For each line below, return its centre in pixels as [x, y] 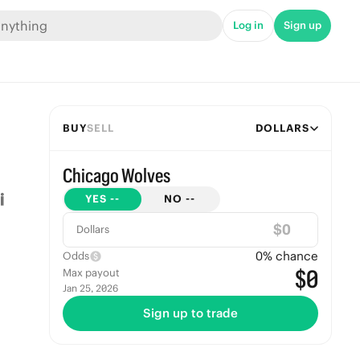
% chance [290, 256]
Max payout [91, 273]
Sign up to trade [190, 313]
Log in [248, 25]
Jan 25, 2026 [90, 288]
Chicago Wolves [116, 175]
